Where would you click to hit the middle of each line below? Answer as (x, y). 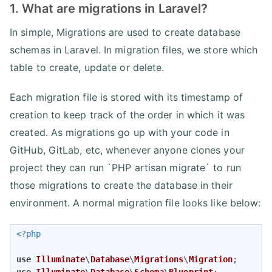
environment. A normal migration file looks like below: (135, 202)
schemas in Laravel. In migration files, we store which (134, 49)
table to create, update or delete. (87, 67)
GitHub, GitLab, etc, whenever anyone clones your (127, 150)
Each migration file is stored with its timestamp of (127, 97)
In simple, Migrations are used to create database (125, 32)
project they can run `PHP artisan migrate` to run (125, 167)
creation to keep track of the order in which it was (127, 114)
